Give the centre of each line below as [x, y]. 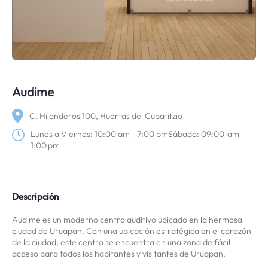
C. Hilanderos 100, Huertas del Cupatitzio [106, 116]
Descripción [35, 197]
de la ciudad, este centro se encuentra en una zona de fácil [121, 243]
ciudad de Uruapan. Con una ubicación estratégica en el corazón [132, 231]
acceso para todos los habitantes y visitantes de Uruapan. [119, 254]
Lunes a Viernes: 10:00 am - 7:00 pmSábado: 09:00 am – [138, 134]
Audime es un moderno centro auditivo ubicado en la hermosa [127, 220]
